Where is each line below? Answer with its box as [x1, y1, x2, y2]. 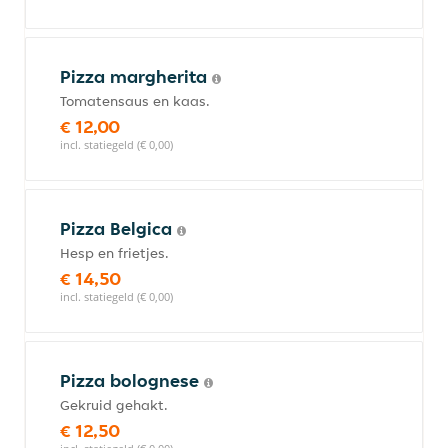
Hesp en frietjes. [60, 244, 169, 262]
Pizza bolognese [60, 369, 204, 392]
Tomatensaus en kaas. [60, 92, 210, 110]
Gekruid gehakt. [60, 396, 168, 414]
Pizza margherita [60, 65, 212, 88]
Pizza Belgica [60, 217, 177, 240]
